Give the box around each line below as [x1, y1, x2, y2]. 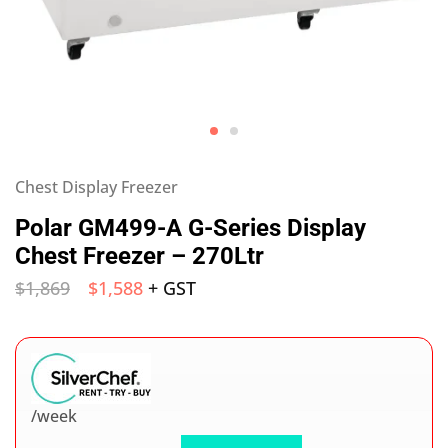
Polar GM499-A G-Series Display [15, 214, 366, 242]
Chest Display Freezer [15, 176, 178, 198]
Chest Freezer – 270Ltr [15, 242, 264, 270]
